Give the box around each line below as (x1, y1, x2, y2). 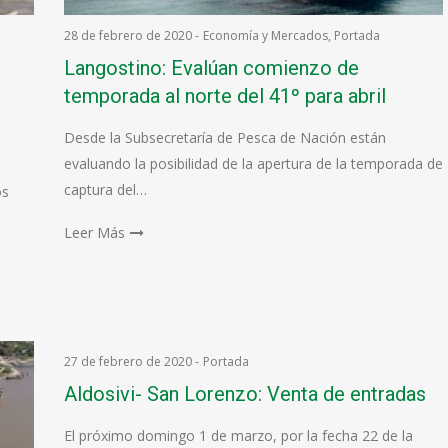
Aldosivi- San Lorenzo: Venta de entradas (63, 382, 426, 406)
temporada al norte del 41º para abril (63, 84, 386, 108)
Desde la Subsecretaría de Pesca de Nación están (63, 128, 386, 147)
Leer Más (63, 223, 125, 242)
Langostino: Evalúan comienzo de (63, 56, 359, 80)
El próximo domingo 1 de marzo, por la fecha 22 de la (63, 426, 413, 445)
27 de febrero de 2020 (63, 353, 192, 370)
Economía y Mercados (202, 27, 328, 44)
